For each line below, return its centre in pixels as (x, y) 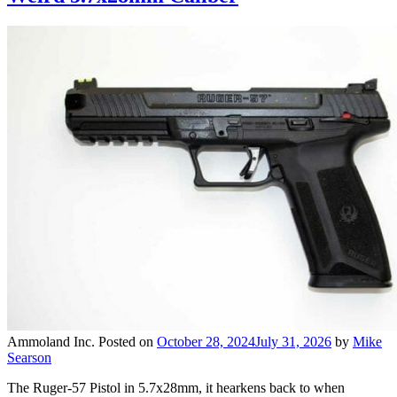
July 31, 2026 (293, 341)
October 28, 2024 (206, 341)
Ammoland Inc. (51, 341)
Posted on (128, 341)
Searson (29, 357)
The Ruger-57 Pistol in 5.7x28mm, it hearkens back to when (176, 387)
